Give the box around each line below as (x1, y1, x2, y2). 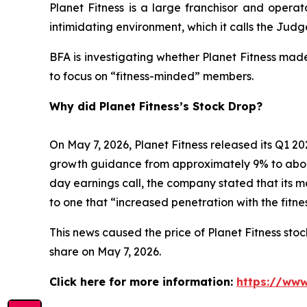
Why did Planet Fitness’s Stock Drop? (49, 99, 262, 114)
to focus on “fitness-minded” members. (49, 69, 254, 84)
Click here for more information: (49, 275, 236, 289)
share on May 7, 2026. (49, 245, 161, 259)
